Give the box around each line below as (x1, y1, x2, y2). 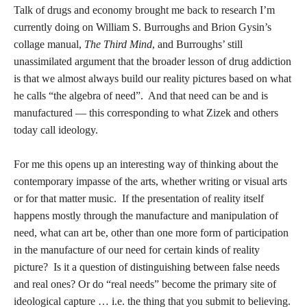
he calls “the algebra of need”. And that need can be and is (14, 89, 268, 101)
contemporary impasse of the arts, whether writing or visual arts (14, 175, 287, 187)
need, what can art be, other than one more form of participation (14, 226, 288, 238)
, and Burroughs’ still (152, 38, 243, 50)
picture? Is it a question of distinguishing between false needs (14, 260, 280, 273)
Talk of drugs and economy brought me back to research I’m (14, 3, 275, 16)
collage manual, (14, 38, 84, 50)
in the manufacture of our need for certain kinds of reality (14, 243, 260, 256)
